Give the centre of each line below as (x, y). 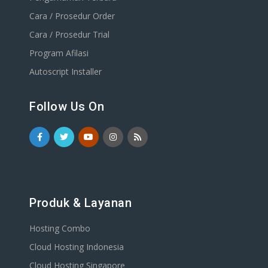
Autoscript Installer (66, 71)
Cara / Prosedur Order (72, 16)
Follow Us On (67, 106)
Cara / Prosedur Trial (69, 34)
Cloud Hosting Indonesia (77, 246)
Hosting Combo (60, 228)
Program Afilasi (59, 53)
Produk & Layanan (80, 202)
